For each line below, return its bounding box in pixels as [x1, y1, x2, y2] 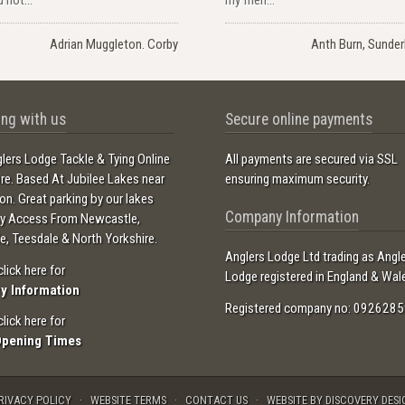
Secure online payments [224, 110, 372, 129]
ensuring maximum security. [224, 171, 370, 188]
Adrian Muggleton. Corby [50, 35, 179, 52]
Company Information [224, 208, 359, 227]
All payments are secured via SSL [224, 151, 398, 168]
